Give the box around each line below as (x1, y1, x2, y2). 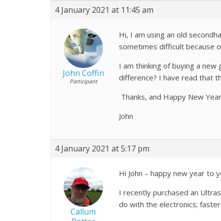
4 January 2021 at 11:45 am (55, 4, 153, 15)
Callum (71, 206, 96, 217)
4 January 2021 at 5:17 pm (55, 143, 149, 154)
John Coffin (62, 68, 104, 78)
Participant (69, 77, 97, 85)
